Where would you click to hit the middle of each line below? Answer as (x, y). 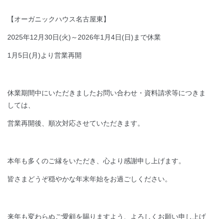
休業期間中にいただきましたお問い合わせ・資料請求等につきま (107, 93)
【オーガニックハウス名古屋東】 (59, 19)
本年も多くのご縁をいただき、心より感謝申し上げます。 (96, 161)
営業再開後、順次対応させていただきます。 (76, 123)
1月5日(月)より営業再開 (44, 55)
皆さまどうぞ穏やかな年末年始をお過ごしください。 (89, 179)
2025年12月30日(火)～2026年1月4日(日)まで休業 (84, 37)
